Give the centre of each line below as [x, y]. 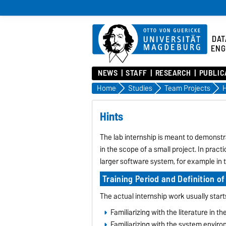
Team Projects [187, 88]
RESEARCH [173, 73]
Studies [140, 88]
